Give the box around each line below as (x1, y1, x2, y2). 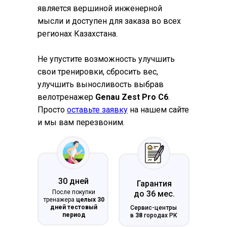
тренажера (43, 196, 76, 203)
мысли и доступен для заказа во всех (37, 16, 181, 26)
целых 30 (75, 196, 104, 203)
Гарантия (137, 179, 172, 188)
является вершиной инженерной (37, 4, 162, 13)
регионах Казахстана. (37, 29, 118, 39)
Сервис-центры (130, 204, 177, 211)
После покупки (52, 188, 95, 196)
